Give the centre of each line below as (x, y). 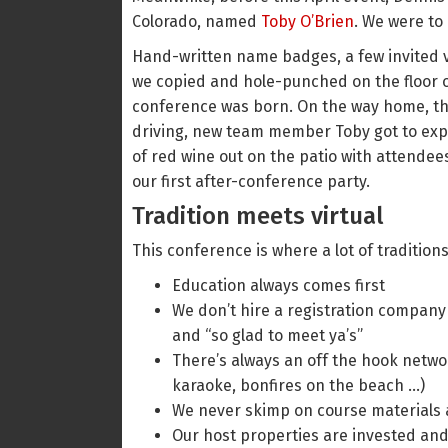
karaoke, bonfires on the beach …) (298, 385)
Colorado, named (196, 21)
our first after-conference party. (251, 181)
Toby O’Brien (307, 21)
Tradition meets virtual (258, 216)
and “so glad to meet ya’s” (267, 335)
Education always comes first (278, 285)
